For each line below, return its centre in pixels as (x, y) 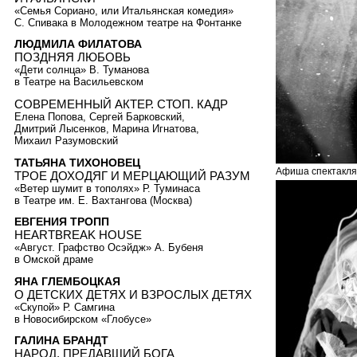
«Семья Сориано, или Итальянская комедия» (124, 10)
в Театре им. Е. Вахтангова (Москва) (103, 200)
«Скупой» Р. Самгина (65, 307)
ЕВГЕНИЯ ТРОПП (62, 222)
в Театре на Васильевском (79, 82)
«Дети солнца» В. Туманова (82, 70)
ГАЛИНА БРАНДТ (61, 341)
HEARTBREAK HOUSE (78, 235)
